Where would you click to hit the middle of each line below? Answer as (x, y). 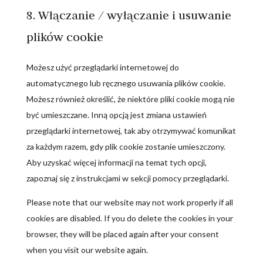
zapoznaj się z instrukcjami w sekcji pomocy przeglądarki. (127, 178)
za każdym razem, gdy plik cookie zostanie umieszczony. (126, 146)
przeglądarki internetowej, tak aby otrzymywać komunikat (131, 131)
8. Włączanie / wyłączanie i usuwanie (129, 15)
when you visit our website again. (87, 250)
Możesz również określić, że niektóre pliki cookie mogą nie (130, 99)
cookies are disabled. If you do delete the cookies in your (129, 218)
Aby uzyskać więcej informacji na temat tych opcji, (116, 162)
